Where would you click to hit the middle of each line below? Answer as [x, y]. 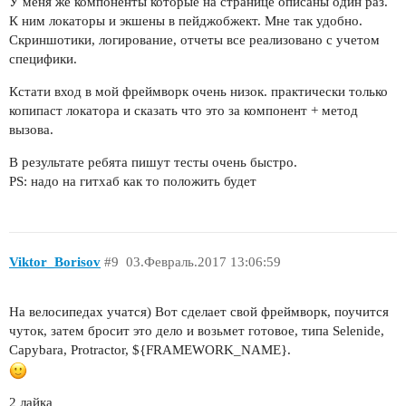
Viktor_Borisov [55, 262]
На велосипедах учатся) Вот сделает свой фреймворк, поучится [199, 312]
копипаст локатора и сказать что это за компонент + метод [184, 110]
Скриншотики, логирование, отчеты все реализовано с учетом [194, 39]
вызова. [31, 129]
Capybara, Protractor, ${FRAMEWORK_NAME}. [150, 350]
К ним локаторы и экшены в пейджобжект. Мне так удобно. [186, 20]
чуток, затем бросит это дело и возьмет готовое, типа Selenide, [197, 331]
